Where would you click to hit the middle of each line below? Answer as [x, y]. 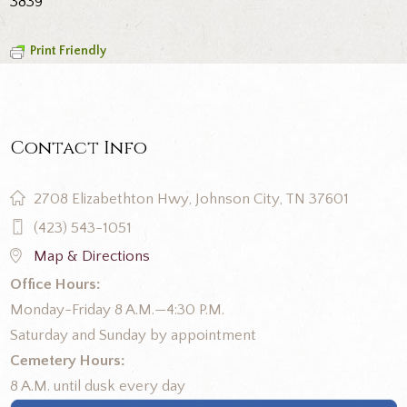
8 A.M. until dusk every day [98, 387]
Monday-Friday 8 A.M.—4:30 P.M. [118, 310]
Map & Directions [91, 256]
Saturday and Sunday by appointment [134, 336]
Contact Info [79, 149]
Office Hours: [56, 285]
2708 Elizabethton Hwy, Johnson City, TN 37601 [191, 199]
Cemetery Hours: [68, 361]
